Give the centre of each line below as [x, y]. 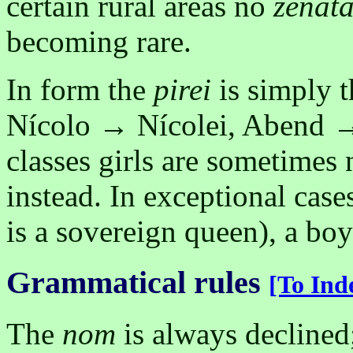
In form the [80, 90]
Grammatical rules [134, 282]
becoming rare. [99, 42]
